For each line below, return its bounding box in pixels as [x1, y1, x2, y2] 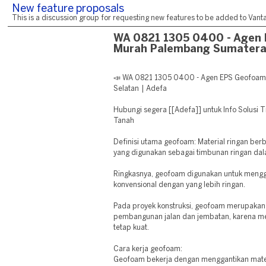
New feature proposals [12, 4, 124, 14]
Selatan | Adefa [113, 85, 167, 92]
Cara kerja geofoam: [113, 246, 183, 252]
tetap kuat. [113, 224, 150, 231]
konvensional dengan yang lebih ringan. [113, 182, 246, 188]
